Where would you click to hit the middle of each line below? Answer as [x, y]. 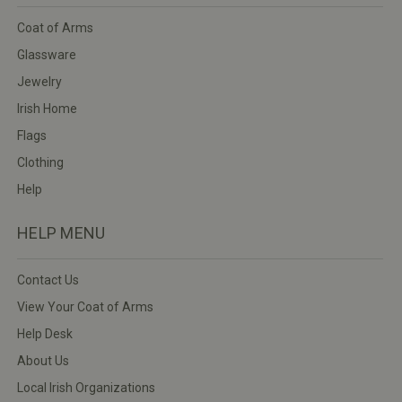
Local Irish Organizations [86, 387]
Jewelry [39, 81]
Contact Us [48, 280]
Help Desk [45, 333]
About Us [43, 360]
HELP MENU [61, 232]
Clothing [40, 162]
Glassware [47, 54]
